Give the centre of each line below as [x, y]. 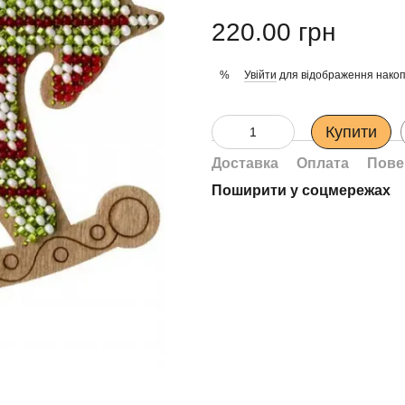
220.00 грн [273, 32]
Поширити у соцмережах [301, 190]
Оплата [323, 163]
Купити [351, 132]
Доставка [245, 163]
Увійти [260, 75]
